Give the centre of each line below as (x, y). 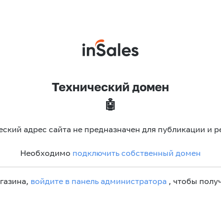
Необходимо (46, 153)
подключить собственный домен (137, 153)
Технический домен (110, 86)
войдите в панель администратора (99, 181)
